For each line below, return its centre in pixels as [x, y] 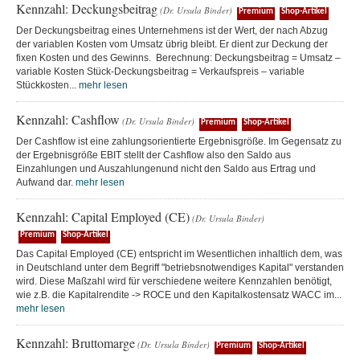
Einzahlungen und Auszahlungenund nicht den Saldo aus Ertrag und [166, 169]
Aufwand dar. [46, 182]
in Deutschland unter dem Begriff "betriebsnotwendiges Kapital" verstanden [180, 268]
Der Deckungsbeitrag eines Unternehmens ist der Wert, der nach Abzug [172, 31]
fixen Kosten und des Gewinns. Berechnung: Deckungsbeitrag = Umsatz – [178, 58]
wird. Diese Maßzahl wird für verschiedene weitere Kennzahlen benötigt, [174, 281]
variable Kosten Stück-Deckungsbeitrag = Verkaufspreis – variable [160, 72]
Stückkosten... [47, 85]
